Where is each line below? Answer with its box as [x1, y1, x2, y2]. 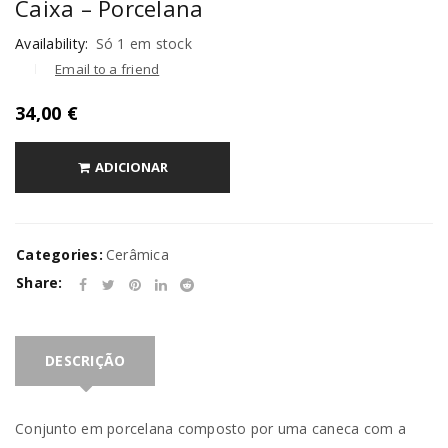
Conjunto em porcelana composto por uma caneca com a [15, 419, 406, 439]
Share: [16, 273, 63, 293]
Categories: [16, 245, 103, 265]
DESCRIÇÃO [45, 351, 126, 371]
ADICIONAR [94, 158, 168, 177]
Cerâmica [105, 245, 169, 265]
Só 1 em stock [95, 34, 192, 54]
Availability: [15, 34, 89, 54]
